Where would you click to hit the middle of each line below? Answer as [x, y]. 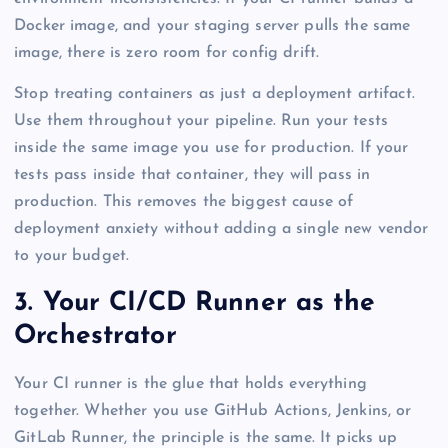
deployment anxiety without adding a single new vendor [221, 228]
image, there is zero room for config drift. [167, 52]
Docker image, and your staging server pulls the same [212, 25]
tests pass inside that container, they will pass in [192, 174]
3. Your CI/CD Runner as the [194, 304]
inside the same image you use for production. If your [211, 147]
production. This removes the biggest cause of [184, 201]
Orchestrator [95, 337]
